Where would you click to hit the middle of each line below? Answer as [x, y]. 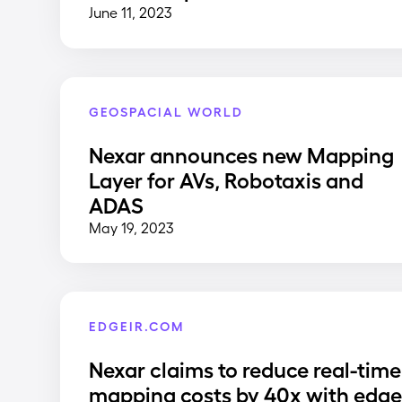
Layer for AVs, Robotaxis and [227, 179]
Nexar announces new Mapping [242, 153]
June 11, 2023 [131, 13]
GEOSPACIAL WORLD [166, 110]
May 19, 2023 [132, 227]
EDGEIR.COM [137, 326]
